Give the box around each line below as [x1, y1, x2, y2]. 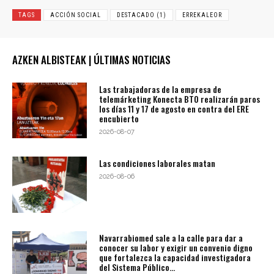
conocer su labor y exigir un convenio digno [99, 241, 253, 254]
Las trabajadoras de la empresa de [99, 82, 222, 95]
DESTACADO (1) [117, 11, 166, 18]
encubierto [99, 111, 139, 125]
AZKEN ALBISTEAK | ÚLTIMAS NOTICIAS [12, 51, 171, 67]
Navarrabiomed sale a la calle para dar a [99, 231, 243, 245]
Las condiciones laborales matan [99, 157, 216, 170]
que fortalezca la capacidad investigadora [99, 251, 251, 264]
